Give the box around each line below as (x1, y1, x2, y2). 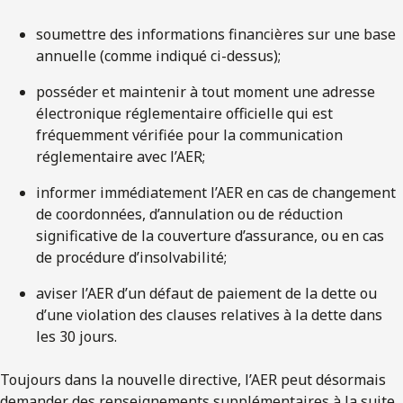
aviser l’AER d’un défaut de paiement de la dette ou (36, 282, 377, 303)
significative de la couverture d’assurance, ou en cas (36, 225, 384, 246)
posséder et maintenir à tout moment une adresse (36, 81, 375, 102)
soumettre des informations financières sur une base (36, 23, 396, 44)
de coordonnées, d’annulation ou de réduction (36, 203, 343, 224)
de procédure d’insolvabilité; (36, 246, 227, 267)
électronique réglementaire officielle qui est (36, 103, 333, 123)
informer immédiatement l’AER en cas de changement (36, 182, 396, 202)
